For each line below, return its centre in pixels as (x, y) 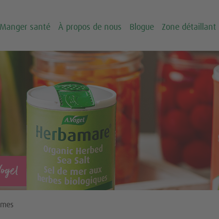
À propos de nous (90, 27)
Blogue (142, 27)
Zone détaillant (189, 27)
